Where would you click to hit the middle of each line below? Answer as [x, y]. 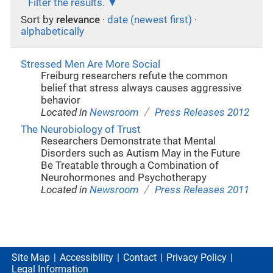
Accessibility [87, 258]
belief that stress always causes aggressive [141, 88]
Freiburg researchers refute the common [134, 76]
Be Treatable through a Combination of [130, 165]
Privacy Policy [197, 258]
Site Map [31, 258]
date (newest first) [149, 20]
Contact [140, 258]
